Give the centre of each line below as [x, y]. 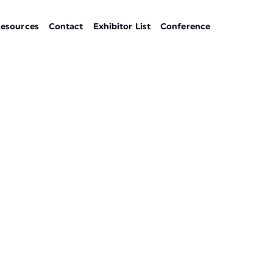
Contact [66, 27]
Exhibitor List [122, 27]
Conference [185, 27]
